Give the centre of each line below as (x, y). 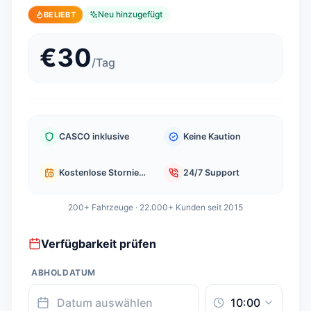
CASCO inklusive (94, 136)
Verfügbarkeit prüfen (99, 244)
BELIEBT (60, 15)
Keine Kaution (212, 136)
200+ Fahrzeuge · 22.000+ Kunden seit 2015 (155, 207)
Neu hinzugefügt (130, 14)
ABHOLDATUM (64, 272)
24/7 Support (211, 173)
